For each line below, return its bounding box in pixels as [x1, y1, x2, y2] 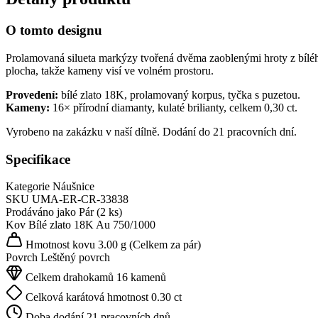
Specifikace [6, 151, 70, 167]
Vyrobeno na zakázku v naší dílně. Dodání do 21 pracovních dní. [6, 126, 297, 138]
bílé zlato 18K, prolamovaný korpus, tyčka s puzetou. [58, 89, 300, 101]
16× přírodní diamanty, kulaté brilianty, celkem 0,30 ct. [50, 102, 297, 114]
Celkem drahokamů [23, 271, 114, 284]
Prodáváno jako [6, 206, 76, 219]
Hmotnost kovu [23, 238, 95, 251]
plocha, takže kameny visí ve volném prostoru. [6, 65, 214, 77]
